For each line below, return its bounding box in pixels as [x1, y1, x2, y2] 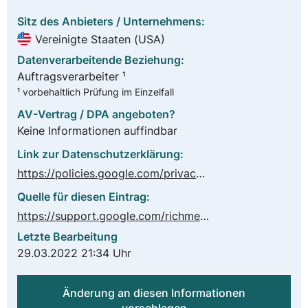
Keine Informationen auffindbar [17, 124, 177, 138]
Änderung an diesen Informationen [63, 286, 245, 300]
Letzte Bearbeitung [17, 230, 118, 244]
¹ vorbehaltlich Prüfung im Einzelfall [17, 86, 174, 98]
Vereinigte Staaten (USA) [35, 32, 166, 46]
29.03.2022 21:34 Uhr [17, 246, 131, 261]
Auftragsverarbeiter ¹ [17, 69, 126, 83]
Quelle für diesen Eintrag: [17, 190, 150, 204]
